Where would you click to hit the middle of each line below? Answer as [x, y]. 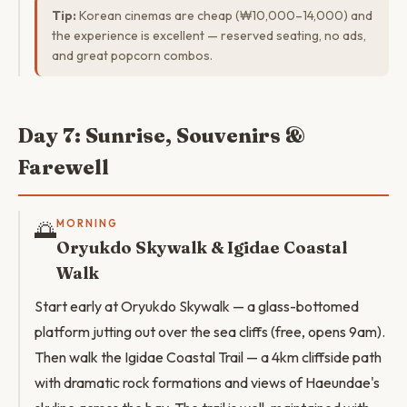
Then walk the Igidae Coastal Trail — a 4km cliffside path [208, 357]
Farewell [64, 167]
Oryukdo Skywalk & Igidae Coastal [202, 248]
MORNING [87, 223]
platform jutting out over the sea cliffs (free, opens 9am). [210, 332]
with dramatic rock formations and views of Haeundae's [207, 382]
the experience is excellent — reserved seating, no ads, [209, 35]
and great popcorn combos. [132, 55]
